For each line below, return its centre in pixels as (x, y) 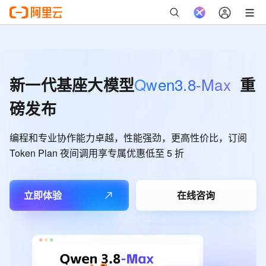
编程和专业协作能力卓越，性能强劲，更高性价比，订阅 (128, 137)
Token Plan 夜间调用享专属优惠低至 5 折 (97, 153)
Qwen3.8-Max (183, 84)
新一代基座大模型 (72, 85)
